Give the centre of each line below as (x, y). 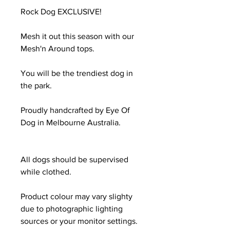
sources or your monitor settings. (79, 221)
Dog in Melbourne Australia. (71, 122)
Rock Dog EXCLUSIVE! (61, 11)
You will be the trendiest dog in (77, 73)
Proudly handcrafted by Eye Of (75, 110)
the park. (36, 85)
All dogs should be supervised (74, 159)
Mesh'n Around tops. (57, 48)
